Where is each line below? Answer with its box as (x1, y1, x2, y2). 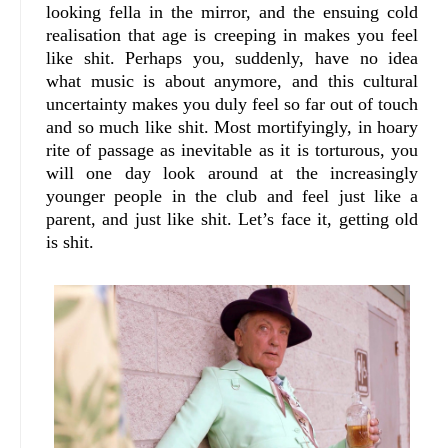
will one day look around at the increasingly (46, 163, 419, 184)
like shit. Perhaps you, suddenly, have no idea (46, 48, 419, 69)
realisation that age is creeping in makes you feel (46, 25, 419, 46)
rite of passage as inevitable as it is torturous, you (46, 140, 419, 161)
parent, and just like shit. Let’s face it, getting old (46, 209, 419, 230)
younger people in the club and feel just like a (46, 186, 419, 207)
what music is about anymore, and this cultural (46, 71, 419, 92)
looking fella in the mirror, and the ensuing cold (46, 2, 419, 23)
